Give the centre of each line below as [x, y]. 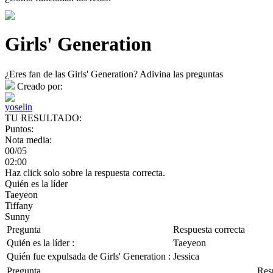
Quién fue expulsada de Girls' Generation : [89, 256]
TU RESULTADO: [43, 118]
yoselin [19, 107]
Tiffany [19, 205]
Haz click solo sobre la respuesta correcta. [85, 172]
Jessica [186, 256]
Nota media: [28, 140]
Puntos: [19, 129]
